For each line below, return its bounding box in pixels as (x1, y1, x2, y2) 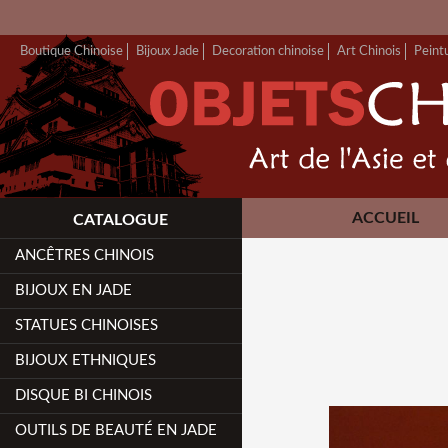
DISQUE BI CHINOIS (15, 388, 153, 403)
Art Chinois (337, 44, 401, 58)
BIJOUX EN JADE (15, 283, 133, 298)
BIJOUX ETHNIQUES (15, 353, 157, 368)
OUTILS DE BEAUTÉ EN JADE (15, 423, 218, 438)
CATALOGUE (73, 212, 169, 228)
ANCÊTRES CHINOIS (15, 248, 155, 263)
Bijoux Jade (136, 44, 199, 58)
